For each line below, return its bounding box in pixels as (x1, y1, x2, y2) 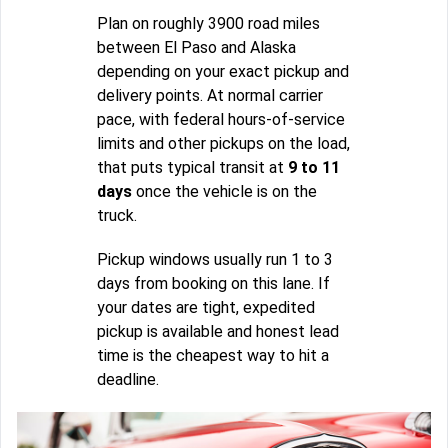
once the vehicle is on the (132, 182, 317, 202)
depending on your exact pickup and (97, 62, 349, 82)
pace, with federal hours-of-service (97, 110, 345, 130)
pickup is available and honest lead (97, 322, 339, 342)
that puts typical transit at (97, 158, 288, 178)
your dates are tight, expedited (97, 298, 315, 318)
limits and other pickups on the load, (97, 134, 350, 154)
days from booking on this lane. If (97, 274, 330, 294)
